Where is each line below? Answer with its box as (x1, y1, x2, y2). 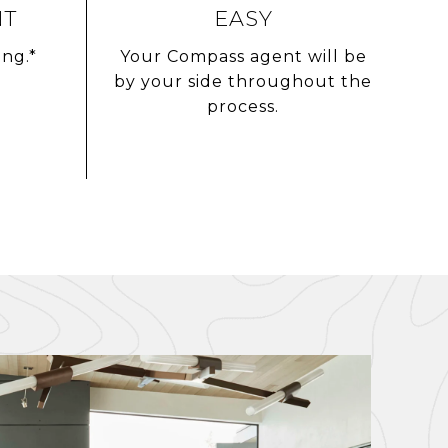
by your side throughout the (114, 72, 372, 92)
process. (207, 97, 279, 117)
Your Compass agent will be (119, 47, 367, 67)
